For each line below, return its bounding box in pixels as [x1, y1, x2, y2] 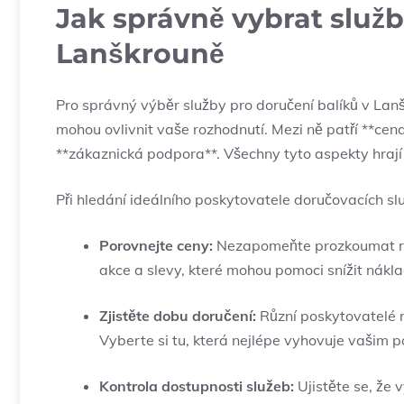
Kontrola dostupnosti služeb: [99, 377, 294, 396]
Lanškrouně [56, 37, 225, 71]
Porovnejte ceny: [99, 236, 213, 255]
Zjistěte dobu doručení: [99, 307, 256, 326]
